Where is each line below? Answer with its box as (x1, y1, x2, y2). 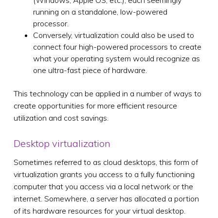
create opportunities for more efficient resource (14, 100, 177, 110)
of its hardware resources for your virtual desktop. (14, 205, 185, 216)
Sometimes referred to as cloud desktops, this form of (14, 157, 198, 167)
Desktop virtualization (14, 137, 110, 149)
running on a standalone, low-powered (33, 6, 167, 17)
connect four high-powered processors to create (33, 41, 201, 52)
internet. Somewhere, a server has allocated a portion (14, 193, 199, 203)
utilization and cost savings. (14, 112, 109, 123)
